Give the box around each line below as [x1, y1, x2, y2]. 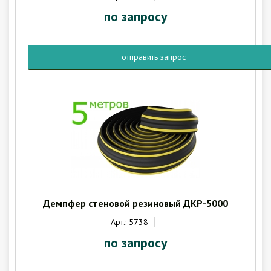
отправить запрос [122, 51, 186, 62]
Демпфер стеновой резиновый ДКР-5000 [43, 197, 228, 209]
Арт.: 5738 [110, 217, 148, 227]
